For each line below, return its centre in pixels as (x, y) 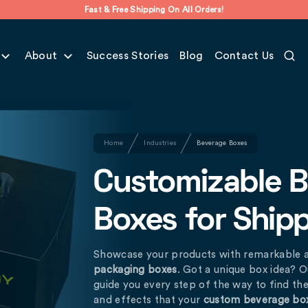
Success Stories (128, 56)
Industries (160, 143)
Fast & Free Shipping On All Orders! (154, 10)
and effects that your (148, 300)
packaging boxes (135, 269)
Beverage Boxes (222, 143)
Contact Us (244, 56)
